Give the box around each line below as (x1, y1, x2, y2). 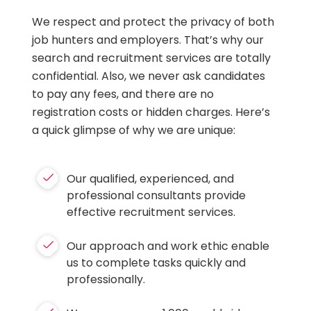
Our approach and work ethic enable (67, 237, 270, 254)
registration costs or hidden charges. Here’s (32, 103, 271, 120)
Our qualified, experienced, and (67, 170, 235, 187)
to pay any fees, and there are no (32, 85, 215, 102)
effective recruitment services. (67, 203, 236, 220)
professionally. (67, 271, 146, 287)
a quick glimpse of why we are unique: (32, 121, 236, 138)
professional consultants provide (67, 187, 246, 203)
